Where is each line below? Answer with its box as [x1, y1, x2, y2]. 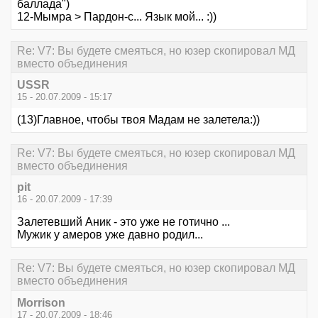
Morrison [17, 296, 65, 309]
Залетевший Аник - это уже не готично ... [17, 216, 230, 229]
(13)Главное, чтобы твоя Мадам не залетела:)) [17, 113, 260, 126]
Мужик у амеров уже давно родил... [17, 229, 203, 241]
